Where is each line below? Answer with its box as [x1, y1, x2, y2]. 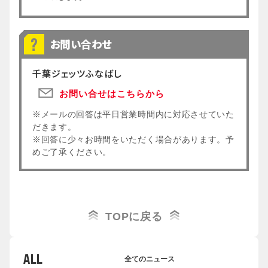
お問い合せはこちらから [59, 86, 165, 99]
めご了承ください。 [32, 147, 112, 157]
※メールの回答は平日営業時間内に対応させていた [32, 109, 234, 119]
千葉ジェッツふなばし [32, 66, 122, 80]
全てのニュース [124, 255, 175, 264]
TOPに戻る [105, 210, 163, 223]
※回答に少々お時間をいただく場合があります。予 [32, 135, 234, 144]
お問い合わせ [50, 36, 112, 51]
